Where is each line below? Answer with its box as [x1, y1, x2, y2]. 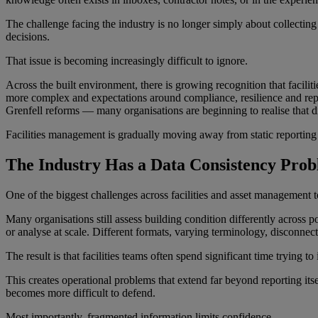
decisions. [6, 30, 50, 43]
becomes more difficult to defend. [6, 286, 155, 299]
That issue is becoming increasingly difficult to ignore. [6, 54, 248, 67]
